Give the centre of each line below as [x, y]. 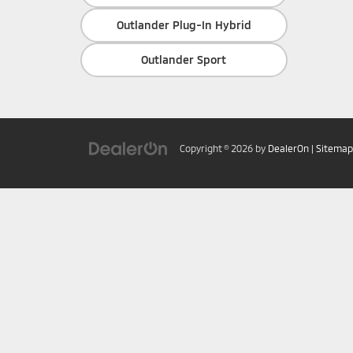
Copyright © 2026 [217, 148]
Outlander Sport [184, 59]
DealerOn [288, 148]
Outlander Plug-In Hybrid [184, 25]
